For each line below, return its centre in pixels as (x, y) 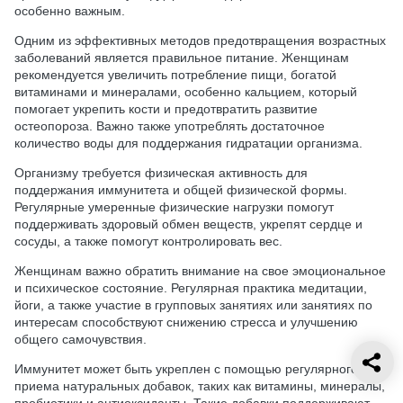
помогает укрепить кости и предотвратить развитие (166, 109)
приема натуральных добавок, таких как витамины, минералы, (200, 386)
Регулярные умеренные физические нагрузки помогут (174, 207)
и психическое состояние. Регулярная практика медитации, (191, 288)
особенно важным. (70, 11)
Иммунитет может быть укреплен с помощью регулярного (186, 369)
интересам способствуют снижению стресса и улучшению (186, 322)
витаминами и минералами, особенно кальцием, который (186, 92)
